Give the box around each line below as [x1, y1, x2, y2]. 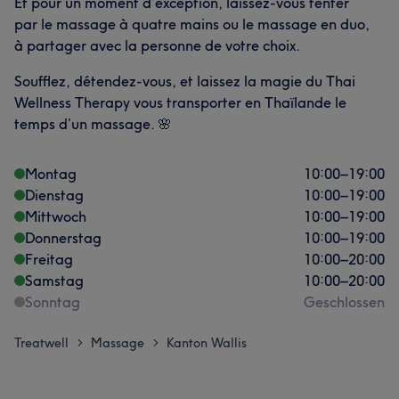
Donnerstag [25, 229, 102, 247]
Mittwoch [25, 208, 86, 225]
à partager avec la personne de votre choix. [14, 37, 300, 54]
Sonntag [25, 293, 80, 311]
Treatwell [14, 335, 69, 351]
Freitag [25, 250, 73, 268]
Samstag [25, 272, 84, 289]
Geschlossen [304, 293, 385, 311]
